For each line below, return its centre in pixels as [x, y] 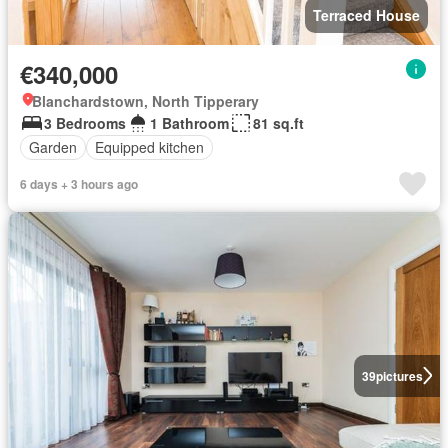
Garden [53, 147]
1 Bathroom [189, 122]
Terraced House [366, 14]
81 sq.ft [278, 122]
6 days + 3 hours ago [79, 183]
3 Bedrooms [85, 122]
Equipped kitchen [149, 147]
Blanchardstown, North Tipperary [145, 100]
